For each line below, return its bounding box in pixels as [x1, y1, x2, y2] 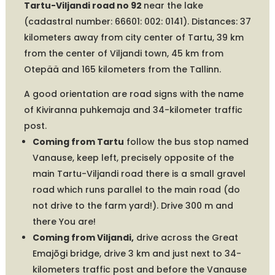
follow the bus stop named [123, 135, 249, 148]
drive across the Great [133, 231, 238, 244]
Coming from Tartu [32, 135, 124, 148]
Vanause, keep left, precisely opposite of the [32, 151, 234, 164]
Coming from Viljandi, [32, 231, 134, 244]
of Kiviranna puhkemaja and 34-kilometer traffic [23, 103, 242, 116]
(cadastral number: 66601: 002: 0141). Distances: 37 [23, 15, 251, 28]
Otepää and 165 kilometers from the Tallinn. [23, 63, 221, 76]
